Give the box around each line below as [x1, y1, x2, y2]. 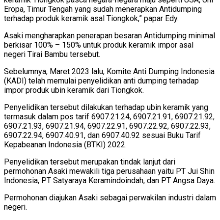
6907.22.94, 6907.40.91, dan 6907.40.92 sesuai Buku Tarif [4, 130, 201, 140]
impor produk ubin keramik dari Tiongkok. [4, 85, 144, 95]
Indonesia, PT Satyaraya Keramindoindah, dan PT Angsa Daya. [4, 175, 215, 185]
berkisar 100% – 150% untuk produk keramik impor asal [4, 40, 193, 50]
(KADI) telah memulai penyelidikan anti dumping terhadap [4, 76, 199, 85]
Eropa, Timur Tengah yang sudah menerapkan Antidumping [4, 4, 202, 14]
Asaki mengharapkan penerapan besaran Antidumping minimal [4, 30, 215, 40]
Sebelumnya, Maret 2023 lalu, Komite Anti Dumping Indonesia [4, 66, 215, 76]
